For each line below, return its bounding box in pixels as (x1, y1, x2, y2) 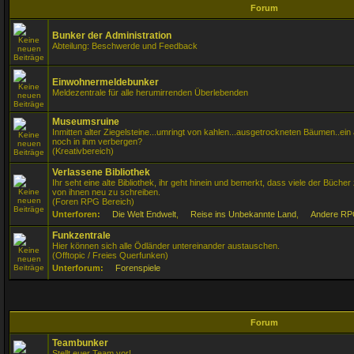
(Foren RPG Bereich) (52, 197, 134, 206)
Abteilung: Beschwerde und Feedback (52, 41, 198, 51)
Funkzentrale (52, 230, 111, 241)
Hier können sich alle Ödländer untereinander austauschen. (52, 241, 280, 250)
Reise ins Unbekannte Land (190, 209, 296, 219)
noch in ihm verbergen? (52, 137, 142, 146)
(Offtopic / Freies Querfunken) (52, 250, 168, 260)
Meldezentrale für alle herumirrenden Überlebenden (52, 88, 248, 97)
